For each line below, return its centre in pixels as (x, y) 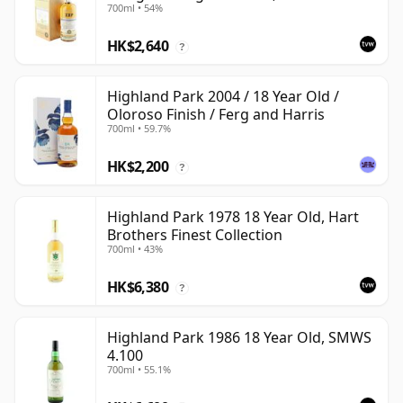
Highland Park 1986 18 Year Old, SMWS (239, 338)
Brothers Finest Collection (195, 235)
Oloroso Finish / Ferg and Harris (216, 115)
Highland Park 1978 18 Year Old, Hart (233, 217)
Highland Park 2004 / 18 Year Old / (223, 97)
